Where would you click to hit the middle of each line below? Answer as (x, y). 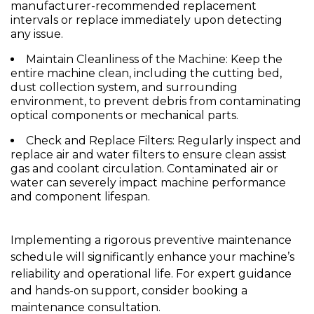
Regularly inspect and (238, 141)
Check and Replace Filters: (100, 141)
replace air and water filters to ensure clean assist (149, 155)
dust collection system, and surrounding (124, 88)
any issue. (37, 34)
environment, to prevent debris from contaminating (156, 102)
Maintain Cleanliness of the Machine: (127, 60)
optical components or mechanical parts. (124, 116)
